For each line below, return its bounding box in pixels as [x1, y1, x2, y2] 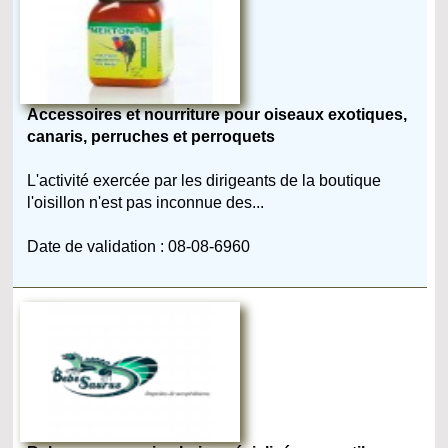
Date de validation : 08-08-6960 [27, 237, 251, 255]
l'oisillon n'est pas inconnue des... [27, 193, 265, 211]
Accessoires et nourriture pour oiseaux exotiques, [27, 105, 408, 123]
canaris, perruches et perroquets [27, 127, 276, 145]
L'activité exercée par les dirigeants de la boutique [27, 171, 382, 189]
